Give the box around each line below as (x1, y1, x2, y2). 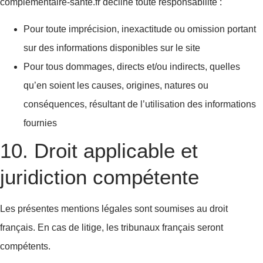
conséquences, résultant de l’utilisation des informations (23, 99, 256, 110)
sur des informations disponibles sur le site (23, 43, 200, 53)
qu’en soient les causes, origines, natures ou (23, 80, 208, 91)
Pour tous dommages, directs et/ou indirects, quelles (23, 62, 240, 72)
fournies (23, 118, 57, 129)
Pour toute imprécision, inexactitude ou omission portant (23, 24, 256, 35)
